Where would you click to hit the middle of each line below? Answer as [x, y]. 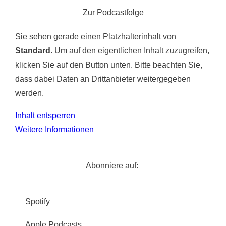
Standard [33, 50]
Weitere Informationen [54, 129]
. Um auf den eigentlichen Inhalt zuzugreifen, [130, 50]
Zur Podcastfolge [113, 12]
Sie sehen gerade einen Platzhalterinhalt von [96, 36]
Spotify [38, 201]
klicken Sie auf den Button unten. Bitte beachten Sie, [109, 65]
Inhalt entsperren [45, 115]
